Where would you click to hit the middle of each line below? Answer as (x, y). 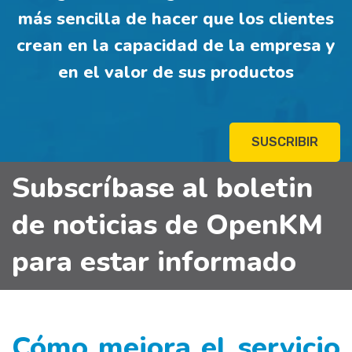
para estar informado (154, 262)
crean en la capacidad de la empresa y (176, 45)
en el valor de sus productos (176, 72)
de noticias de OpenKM (167, 225)
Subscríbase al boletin (162, 188)
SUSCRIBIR (285, 141)
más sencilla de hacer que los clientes (176, 18)
